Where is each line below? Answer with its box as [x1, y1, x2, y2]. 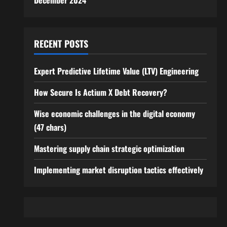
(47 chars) [33, 121, 66, 133]
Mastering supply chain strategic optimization [33, 142, 184, 155]
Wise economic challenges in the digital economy [33, 107, 195, 120]
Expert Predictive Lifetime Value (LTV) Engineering [33, 65, 199, 77]
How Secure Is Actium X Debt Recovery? [33, 86, 167, 98]
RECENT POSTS [33, 37, 88, 50]
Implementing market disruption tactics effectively [33, 164, 203, 176]
